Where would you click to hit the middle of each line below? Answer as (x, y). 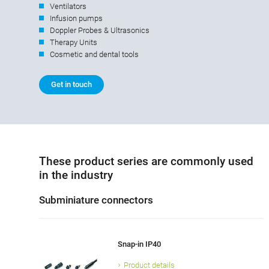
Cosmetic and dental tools (94, 55)
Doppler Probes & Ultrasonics (100, 31)
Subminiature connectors (96, 200)
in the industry (76, 175)
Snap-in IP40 (139, 244)
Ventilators (68, 7)
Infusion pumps (76, 19)
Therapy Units (74, 43)
